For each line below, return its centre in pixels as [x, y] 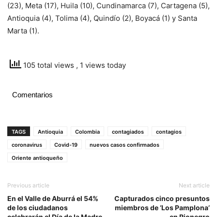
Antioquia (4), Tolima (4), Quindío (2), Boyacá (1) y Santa [102, 18]
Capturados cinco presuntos [162, 199]
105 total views [49, 65]
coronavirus [27, 145]
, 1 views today [101, 65]
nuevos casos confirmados [124, 145]
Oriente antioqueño [37, 158]
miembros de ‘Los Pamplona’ [162, 208]
